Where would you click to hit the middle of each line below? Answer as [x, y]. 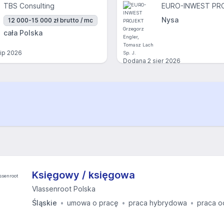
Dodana [135, 61]
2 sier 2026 [164, 61]
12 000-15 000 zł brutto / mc [50, 20]
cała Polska [23, 33]
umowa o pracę [93, 203]
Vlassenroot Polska [64, 189]
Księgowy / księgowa [83, 175]
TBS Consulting [29, 6]
